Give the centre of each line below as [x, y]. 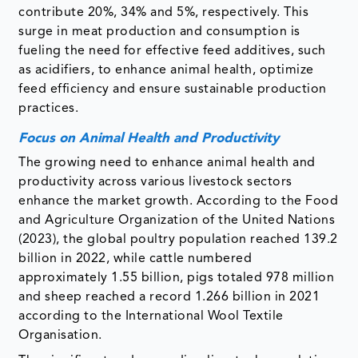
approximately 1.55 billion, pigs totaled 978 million [177, 278]
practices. [49, 109]
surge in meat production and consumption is [159, 32]
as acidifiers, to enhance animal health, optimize [166, 71]
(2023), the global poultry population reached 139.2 [178, 240]
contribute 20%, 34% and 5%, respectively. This [164, 13]
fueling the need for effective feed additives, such [172, 52]
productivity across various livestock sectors [155, 183]
